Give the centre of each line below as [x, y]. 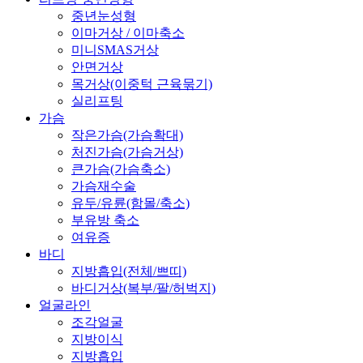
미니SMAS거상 [115, 49]
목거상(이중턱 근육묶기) [142, 83]
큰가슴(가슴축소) [121, 169]
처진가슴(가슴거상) [127, 152]
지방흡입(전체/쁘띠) [129, 271]
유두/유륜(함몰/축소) [130, 203]
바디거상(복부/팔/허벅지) [143, 288]
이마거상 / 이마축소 [128, 32]
